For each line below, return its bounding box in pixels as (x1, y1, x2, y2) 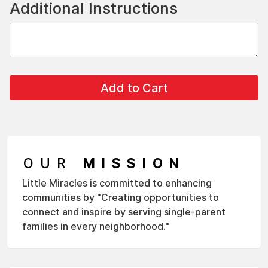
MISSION (83, 155, 186, 171)
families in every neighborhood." (22, 220, 169, 232)
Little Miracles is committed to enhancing (22, 177, 212, 189)
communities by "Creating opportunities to (22, 191, 219, 203)
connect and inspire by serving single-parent (22, 206, 226, 218)
